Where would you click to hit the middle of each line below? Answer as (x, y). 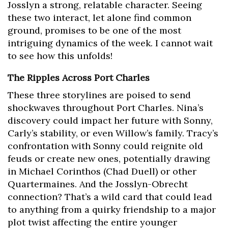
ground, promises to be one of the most (94, 31)
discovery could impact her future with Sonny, (110, 121)
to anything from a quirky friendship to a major (112, 210)
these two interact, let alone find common (99, 18)
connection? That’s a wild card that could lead (110, 197)
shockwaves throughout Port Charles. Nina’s (106, 108)
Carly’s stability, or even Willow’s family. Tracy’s (113, 133)
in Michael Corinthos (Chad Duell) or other (102, 172)
